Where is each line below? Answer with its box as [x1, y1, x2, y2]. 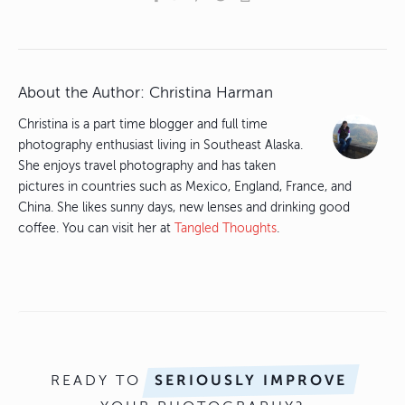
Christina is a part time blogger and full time [18, 118, 268, 132]
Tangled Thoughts [174, 221, 277, 236]
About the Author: [18, 84, 149, 102]
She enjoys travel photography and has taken [18, 159, 276, 174]
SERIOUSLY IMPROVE [154, 372, 348, 390]
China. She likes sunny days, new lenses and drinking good [18, 201, 350, 215]
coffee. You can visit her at [18, 221, 174, 236]
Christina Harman [149, 84, 273, 102]
